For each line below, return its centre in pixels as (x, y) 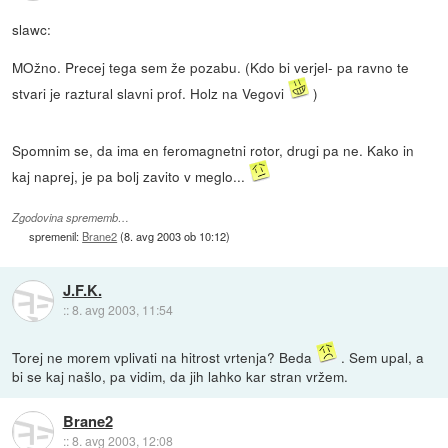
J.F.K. (82, 290)
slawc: (32, 28)
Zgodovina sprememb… (71, 218)
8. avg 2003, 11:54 (122, 310)
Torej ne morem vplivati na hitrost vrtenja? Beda (164, 356)
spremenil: (56, 236)
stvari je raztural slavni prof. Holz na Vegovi (150, 92)
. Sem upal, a (381, 356)
